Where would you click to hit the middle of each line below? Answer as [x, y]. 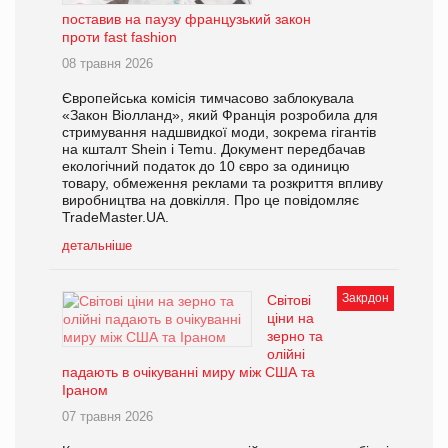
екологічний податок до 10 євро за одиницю [206, 165]
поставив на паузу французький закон [186, 18]
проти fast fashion [119, 36]
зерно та [295, 335]
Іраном [85, 389]
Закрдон [365, 297]
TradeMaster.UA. [115, 216]
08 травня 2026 [107, 63]
